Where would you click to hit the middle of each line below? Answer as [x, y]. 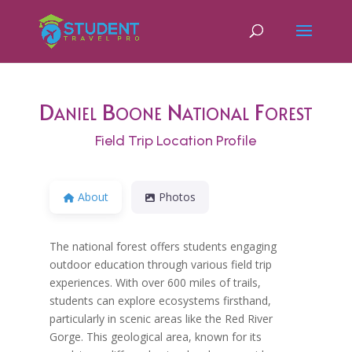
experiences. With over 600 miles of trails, [155, 282]
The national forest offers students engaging [163, 246]
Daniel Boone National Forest [176, 111]
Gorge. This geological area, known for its [155, 336]
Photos [178, 196]
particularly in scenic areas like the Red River [161, 318]
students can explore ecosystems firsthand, [160, 300]
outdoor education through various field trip [160, 264]
